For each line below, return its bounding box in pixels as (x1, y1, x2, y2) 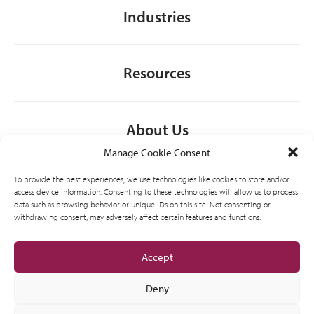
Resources (123, 62, 191, 83)
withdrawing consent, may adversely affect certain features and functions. (14, 212, 261, 222)
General (130, 175, 184, 196)
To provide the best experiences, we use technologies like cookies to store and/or (14, 174, 289, 184)
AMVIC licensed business (109, 290, 205, 303)
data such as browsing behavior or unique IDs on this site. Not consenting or (14, 199, 271, 210)
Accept (141, 250, 173, 264)
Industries (123, 6, 191, 27)
